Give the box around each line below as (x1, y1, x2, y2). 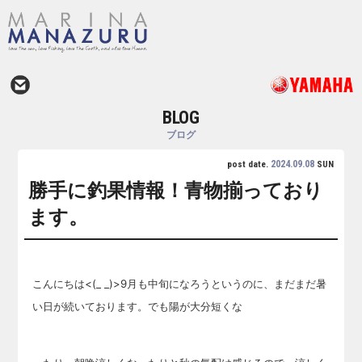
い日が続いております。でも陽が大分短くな (32, 300, 243, 313)
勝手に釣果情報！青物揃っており (28, 179, 324, 202)
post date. (226, 159, 271, 170)
